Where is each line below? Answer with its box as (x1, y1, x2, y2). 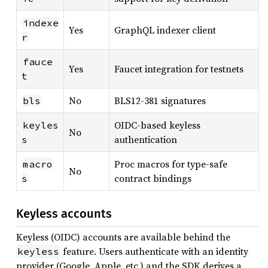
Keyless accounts (16, 206, 112, 221)
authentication (114, 133, 177, 146)
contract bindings (114, 172, 191, 185)
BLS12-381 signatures (114, 94, 206, 107)
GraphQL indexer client (114, 23, 216, 36)
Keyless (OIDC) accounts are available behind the (16, 230, 230, 243)
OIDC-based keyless (114, 118, 200, 132)
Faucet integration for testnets (114, 62, 243, 75)
